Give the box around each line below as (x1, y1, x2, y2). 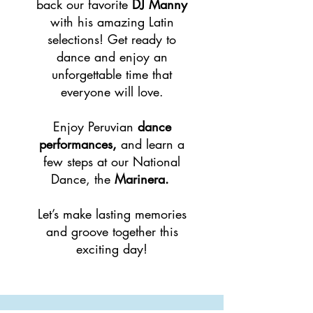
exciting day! (76, 240, 147, 257)
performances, (39, 136, 117, 152)
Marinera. (114, 170, 169, 187)
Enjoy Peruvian (52, 118, 138, 135)
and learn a (117, 136, 184, 152)
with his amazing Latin (50, 13, 174, 30)
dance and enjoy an (56, 48, 168, 65)
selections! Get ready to (48, 31, 176, 48)
